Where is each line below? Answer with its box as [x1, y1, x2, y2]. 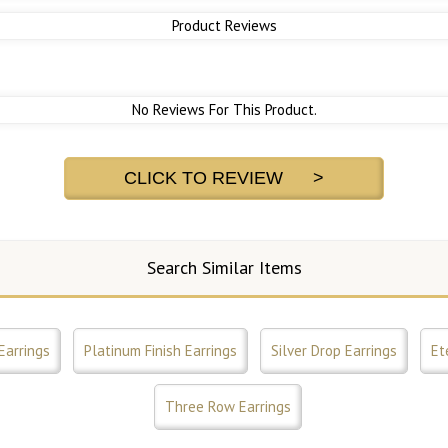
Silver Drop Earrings [271, 341, 397, 361]
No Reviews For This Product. [131, 100, 317, 120]
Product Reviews [171, 16, 277, 36]
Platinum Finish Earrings [84, 341, 237, 361]
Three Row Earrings [165, 397, 291, 417]
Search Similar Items [146, 256, 302, 280]
